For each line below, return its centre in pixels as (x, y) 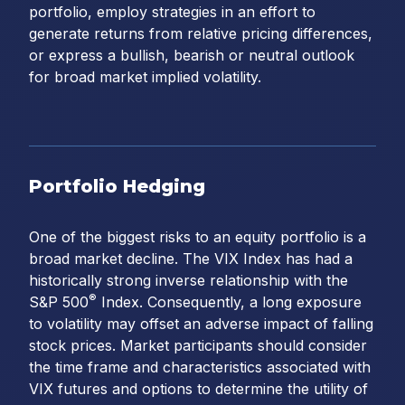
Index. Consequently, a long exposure (229, 302)
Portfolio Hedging (117, 187)
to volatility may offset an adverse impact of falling (201, 324)
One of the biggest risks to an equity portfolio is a (198, 237)
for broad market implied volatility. (145, 77)
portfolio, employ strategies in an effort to (172, 12)
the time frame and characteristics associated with (200, 367)
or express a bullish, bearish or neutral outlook (192, 56)
